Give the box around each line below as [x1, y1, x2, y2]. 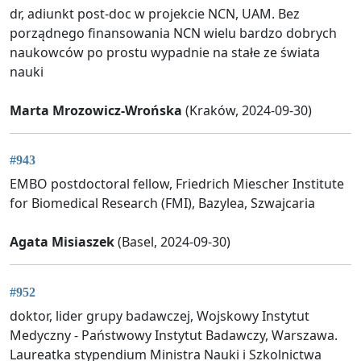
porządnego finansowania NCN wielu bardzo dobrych [10, 23, 337, 42]
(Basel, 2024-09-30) [114, 233, 230, 251]
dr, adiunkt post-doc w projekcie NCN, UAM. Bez [10, 4, 300, 23]
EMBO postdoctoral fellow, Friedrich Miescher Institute [10, 175, 344, 193]
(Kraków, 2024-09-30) [182, 101, 312, 119]
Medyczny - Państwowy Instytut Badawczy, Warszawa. [10, 326, 338, 344]
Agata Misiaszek [10, 233, 114, 251]
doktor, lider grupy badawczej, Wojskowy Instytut [10, 306, 309, 325]
